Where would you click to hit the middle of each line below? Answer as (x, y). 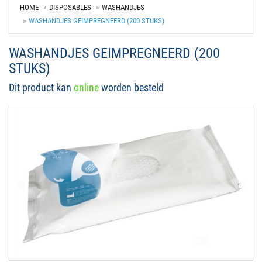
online (86, 87)
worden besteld (131, 87)
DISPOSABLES (70, 7)
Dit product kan (41, 87)
